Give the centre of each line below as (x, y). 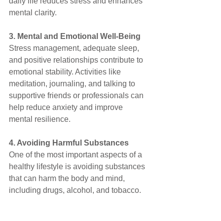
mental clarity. (33, 12)
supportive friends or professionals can (77, 95)
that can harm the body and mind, (68, 178)
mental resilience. (40, 119)
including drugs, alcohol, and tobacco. (75, 190)
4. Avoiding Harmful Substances (69, 143)
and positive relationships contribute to (77, 60)
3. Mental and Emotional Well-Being (75, 36)
